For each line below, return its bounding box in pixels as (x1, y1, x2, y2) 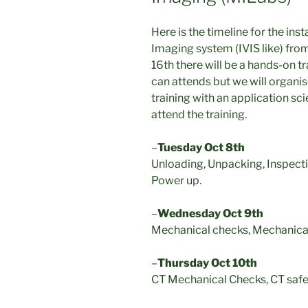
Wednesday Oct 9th (157, 207, 263, 221)
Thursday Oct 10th (157, 256, 257, 270)
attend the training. (151, 108, 247, 122)
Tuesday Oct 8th (157, 141, 245, 155)
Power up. (151, 174, 201, 188)
